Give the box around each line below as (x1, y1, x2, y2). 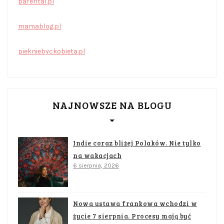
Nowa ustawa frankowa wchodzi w (73, 199, 197, 208)
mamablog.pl (18, 22, 61, 31)
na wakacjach (73, 151, 121, 160)
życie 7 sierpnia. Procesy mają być (73, 211, 191, 221)
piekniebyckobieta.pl (18, 47, 85, 56)
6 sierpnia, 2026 (73, 162, 119, 169)
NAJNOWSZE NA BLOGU (52, 98, 172, 112)
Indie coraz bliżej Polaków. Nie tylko (73, 138, 201, 148)
